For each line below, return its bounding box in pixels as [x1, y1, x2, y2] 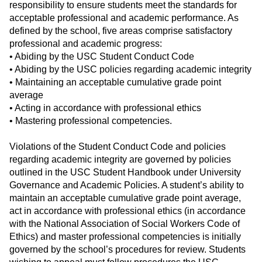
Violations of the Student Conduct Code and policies [9, 142, 226, 152]
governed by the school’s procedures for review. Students [9, 244, 246, 255]
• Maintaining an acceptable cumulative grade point [9, 77, 221, 88]
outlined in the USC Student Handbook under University [9, 167, 241, 178]
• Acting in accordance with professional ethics [9, 103, 201, 113]
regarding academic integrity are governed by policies [9, 154, 231, 165]
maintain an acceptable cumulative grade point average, [9, 193, 241, 204]
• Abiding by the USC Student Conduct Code [9, 51, 194, 62]
